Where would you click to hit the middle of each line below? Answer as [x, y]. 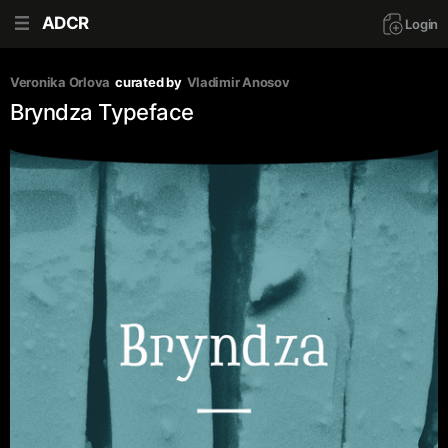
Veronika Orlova [60, 82]
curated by [148, 82]
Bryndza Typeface [102, 112]
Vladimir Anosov [238, 82]
